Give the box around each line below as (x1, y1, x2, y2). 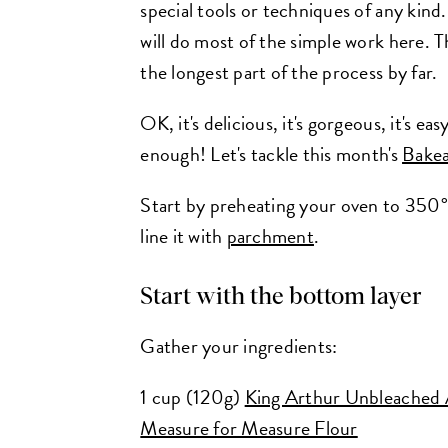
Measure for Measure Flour (140, 412, 358, 443)
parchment (226, 220, 314, 251)
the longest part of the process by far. (140, 56, 438, 87)
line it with (140, 220, 227, 251)
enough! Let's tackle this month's (140, 138, 403, 169)
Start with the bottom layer (140, 284, 423, 309)
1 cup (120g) (140, 381, 245, 412)
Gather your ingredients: (140, 330, 338, 361)
